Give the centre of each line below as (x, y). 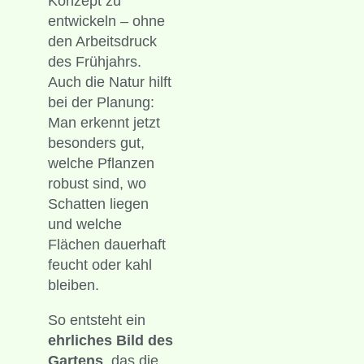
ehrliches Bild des (110, 340)
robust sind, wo (97, 183)
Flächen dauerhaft (106, 244)
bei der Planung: (101, 102)
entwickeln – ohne (106, 21)
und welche (84, 224)
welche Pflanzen (101, 163)
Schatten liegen (98, 204)
